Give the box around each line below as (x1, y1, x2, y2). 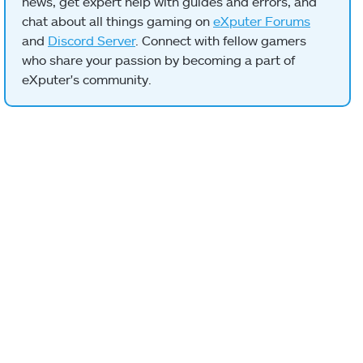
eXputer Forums (213, 13, 310, 29)
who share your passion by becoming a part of (22, 52, 295, 68)
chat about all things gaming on (22, 13, 213, 29)
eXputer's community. (22, 71, 152, 88)
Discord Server (48, 32, 135, 49)
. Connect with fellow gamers (135, 32, 306, 49)
